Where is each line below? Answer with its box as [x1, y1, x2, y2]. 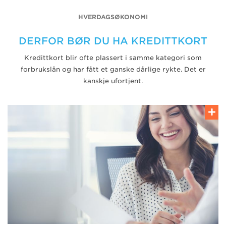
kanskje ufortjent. [83, 77, 143, 85]
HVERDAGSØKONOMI [78, 13, 148, 21]
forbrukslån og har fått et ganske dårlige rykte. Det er [20, 65, 206, 73]
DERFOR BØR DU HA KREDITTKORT [19, 35, 207, 47]
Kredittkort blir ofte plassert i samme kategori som [24, 53, 202, 62]
